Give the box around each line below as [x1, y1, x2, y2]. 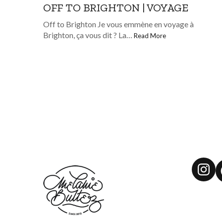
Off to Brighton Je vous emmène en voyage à [43, 19, 194, 29]
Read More [134, 31, 166, 40]
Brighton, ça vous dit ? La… [43, 30, 134, 40]
